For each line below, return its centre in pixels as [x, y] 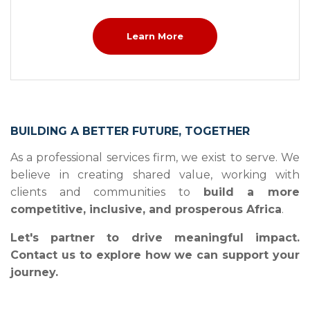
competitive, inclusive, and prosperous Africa [146, 209]
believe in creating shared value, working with [155, 174]
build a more [252, 192]
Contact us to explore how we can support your [155, 255]
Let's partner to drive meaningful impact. [155, 237]
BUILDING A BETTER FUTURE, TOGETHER [130, 131]
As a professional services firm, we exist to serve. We [155, 157]
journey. [34, 272]
